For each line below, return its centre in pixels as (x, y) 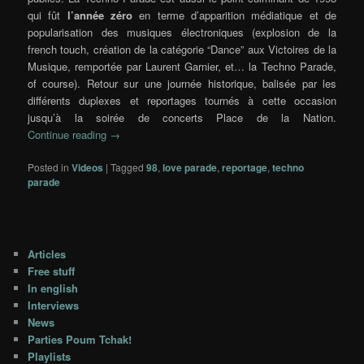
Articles (47, 253)
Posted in (49, 167)
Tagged (128, 167)
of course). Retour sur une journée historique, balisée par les (182, 83)
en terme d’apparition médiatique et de (234, 15)
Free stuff (52, 271)
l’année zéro (100, 15)
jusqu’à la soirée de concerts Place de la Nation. (182, 117)
